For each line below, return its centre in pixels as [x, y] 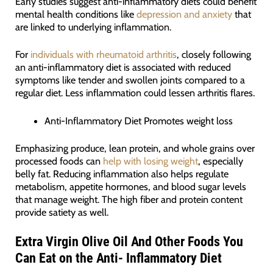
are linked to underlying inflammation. [94, 27]
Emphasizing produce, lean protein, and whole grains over [135, 148]
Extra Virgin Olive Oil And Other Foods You [129, 242]
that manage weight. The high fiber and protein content [129, 200]
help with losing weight [150, 161]
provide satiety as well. [62, 212]
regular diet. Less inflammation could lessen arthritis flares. [135, 93]
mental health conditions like [76, 14]
